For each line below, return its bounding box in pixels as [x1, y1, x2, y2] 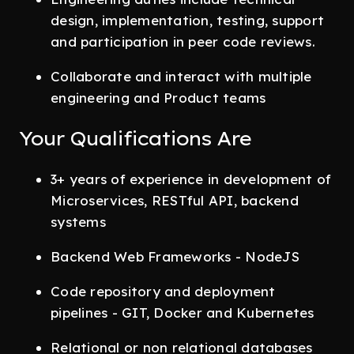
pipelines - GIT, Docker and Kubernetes [51, 304, 314, 321]
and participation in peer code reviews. [51, 33, 315, 50]
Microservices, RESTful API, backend [51, 192, 299, 209]
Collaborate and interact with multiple [51, 68, 312, 85]
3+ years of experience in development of [51, 171, 331, 187]
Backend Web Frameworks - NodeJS [51, 248, 299, 265]
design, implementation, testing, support [51, 12, 324, 28]
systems [51, 213, 106, 230]
